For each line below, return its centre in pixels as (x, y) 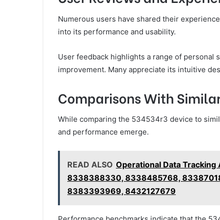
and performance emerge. (103, 132)
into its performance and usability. (117, 31)
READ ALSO (90, 165)
